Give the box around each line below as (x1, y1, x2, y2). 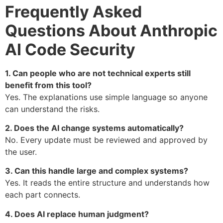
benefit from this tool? (5, 80, 92, 90)
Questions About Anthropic (5, 20, 218, 40)
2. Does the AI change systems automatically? (5, 122, 184, 133)
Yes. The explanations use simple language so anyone (5, 92, 208, 102)
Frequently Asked (5, 1, 142, 21)
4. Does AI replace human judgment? (5, 209, 149, 219)
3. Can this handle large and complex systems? (5, 166, 188, 176)
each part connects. (5, 190, 80, 200)
